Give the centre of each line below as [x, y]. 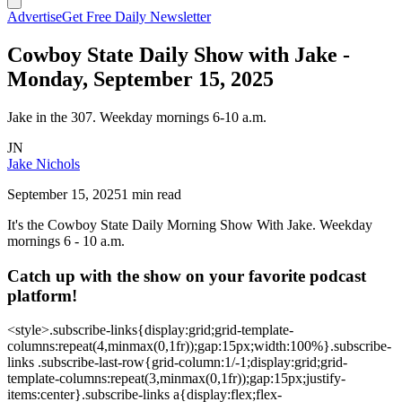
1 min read [151, 194]
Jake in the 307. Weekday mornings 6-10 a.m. [137, 117]
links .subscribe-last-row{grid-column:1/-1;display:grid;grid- [177, 363]
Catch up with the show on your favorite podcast [187, 275]
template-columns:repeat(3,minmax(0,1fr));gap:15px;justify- [176, 379]
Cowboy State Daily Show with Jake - [179, 54]
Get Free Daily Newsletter [136, 17]
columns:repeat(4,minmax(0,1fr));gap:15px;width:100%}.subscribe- [199, 346]
